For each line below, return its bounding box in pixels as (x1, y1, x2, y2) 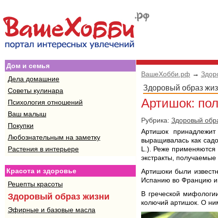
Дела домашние (8, 75, 59, 83)
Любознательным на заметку (8, 133, 100, 141)
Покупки (8, 122, 34, 129)
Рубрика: (141, 116, 171, 124)
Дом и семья (6, 62, 50, 70)
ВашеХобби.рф (141, 70, 190, 78)
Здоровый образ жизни (8, 192, 109, 201)
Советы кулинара (8, 87, 63, 94)
